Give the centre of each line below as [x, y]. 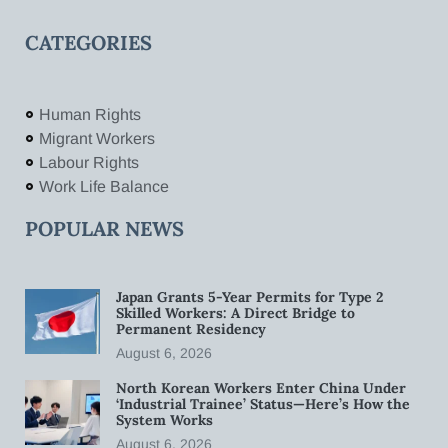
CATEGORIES [88, 42]
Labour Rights [88, 162]
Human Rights [89, 114]
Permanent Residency [191, 328]
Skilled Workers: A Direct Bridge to [235, 312]
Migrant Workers [96, 138]
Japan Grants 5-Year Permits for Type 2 [249, 296]
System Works [166, 419]
